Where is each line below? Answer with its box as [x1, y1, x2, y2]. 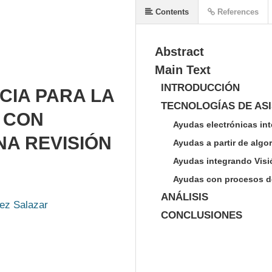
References [215, 7, 259, 16]
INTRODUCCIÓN [161, 82, 240, 93]
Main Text [155, 63, 211, 76]
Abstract [155, 45, 204, 58]
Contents [153, 7, 189, 16]
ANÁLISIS [161, 191, 208, 203]
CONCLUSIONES [161, 209, 242, 221]
